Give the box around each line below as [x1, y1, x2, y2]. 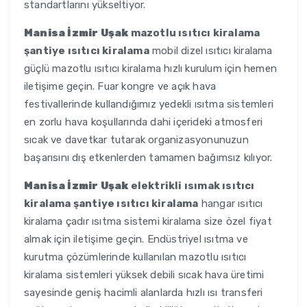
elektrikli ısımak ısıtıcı [128, 180, 255, 193]
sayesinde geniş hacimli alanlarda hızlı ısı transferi [24, 286, 263, 299]
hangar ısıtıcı [198, 197, 263, 210]
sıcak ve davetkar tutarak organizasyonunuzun [24, 134, 249, 147]
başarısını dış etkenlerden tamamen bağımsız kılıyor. [24, 151, 273, 164]
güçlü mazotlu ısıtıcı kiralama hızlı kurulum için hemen [24, 62, 278, 75]
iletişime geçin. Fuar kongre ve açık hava [24, 80, 217, 93]
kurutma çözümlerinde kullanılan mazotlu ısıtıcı [24, 251, 247, 264]
